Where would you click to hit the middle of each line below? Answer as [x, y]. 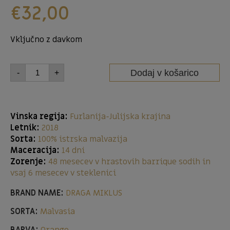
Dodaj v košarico [165, 73]
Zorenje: [28, 162]
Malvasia [56, 212]
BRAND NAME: [37, 193]
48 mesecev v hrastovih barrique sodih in [129, 162]
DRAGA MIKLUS [94, 193]
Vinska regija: [39, 117]
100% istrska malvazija [82, 139]
